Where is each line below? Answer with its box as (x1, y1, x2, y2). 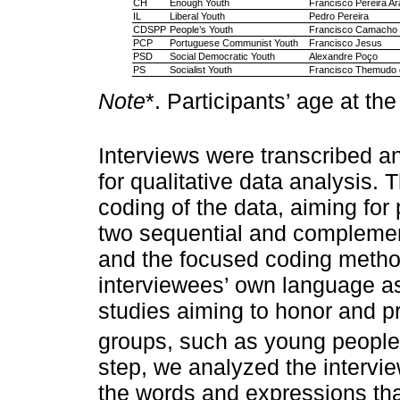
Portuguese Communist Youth (169, 37, 298, 49)
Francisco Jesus (308, 37, 382, 49)
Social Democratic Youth (169, 51, 275, 62)
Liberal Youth (169, 11, 225, 22)
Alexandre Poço (308, 51, 378, 62)
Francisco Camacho (308, 24, 397, 36)
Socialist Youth (169, 64, 232, 76)
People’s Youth (169, 24, 233, 36)
